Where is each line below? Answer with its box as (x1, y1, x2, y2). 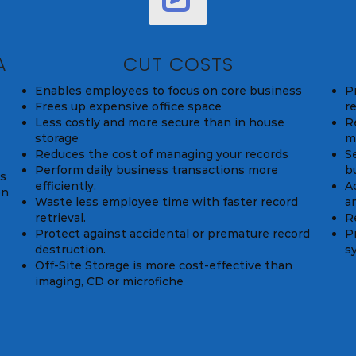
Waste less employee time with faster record (35, 195, 298, 210)
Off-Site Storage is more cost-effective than (35, 258, 292, 273)
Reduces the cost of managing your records (35, 147, 288, 162)
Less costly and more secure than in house (35, 115, 284, 130)
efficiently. (35, 179, 96, 194)
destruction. (35, 242, 106, 257)
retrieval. (35, 211, 86, 226)
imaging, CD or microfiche (35, 274, 184, 289)
